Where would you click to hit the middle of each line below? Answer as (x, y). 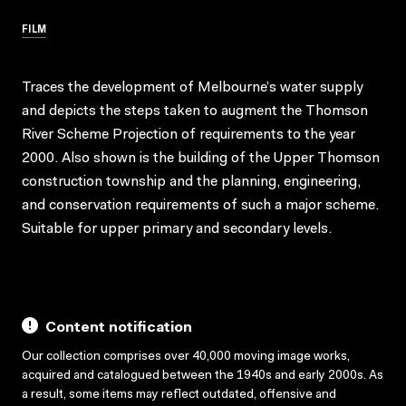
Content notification (119, 328)
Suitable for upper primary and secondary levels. (177, 229)
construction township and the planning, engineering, (191, 182)
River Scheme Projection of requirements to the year (188, 135)
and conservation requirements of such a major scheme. (200, 205)
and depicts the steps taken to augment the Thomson (195, 111)
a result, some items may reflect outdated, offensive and (179, 395)
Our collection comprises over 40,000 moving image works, (186, 357)
